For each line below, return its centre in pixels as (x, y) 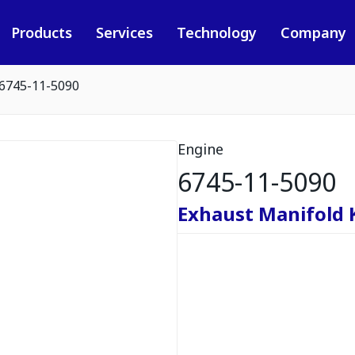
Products (41, 32)
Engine (200, 149)
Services (124, 32)
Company (313, 32)
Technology (216, 32)
